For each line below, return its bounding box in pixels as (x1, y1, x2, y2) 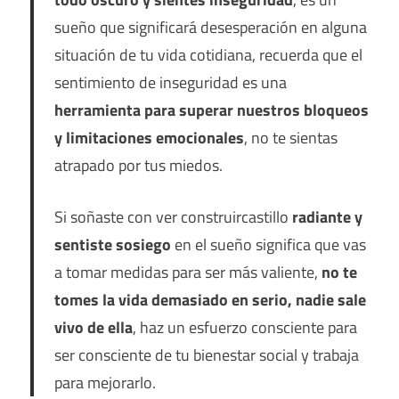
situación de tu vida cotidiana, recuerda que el (53, 43, 362, 68)
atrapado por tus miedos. (53, 153, 223, 178)
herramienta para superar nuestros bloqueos (53, 98, 369, 123)
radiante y (291, 205, 362, 230)
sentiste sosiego (53, 232, 171, 257)
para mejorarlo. (53, 370, 156, 395)
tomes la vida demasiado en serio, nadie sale (53, 288, 366, 313)
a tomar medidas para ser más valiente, (53, 260, 322, 285)
